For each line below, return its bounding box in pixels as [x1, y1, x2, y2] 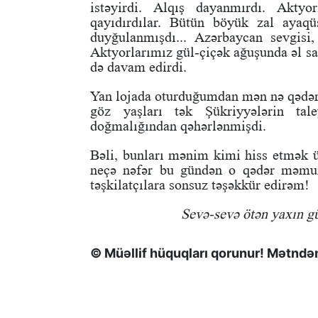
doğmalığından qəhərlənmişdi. [90, 118, 266, 134]
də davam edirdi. [90, 59, 187, 75]
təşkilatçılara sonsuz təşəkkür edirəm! [90, 177, 309, 193]
